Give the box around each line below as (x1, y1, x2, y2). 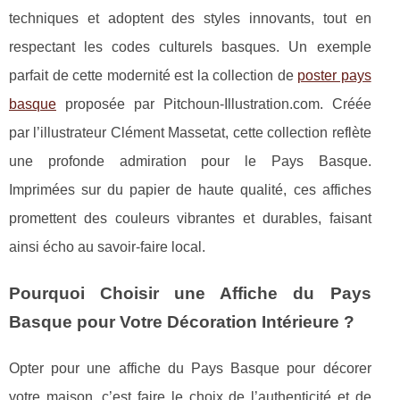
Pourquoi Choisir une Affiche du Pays (9, 283, 371, 303)
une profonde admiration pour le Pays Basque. (9, 153, 371, 169)
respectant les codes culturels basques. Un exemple (9, 38, 371, 54)
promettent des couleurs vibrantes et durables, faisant (9, 210, 371, 226)
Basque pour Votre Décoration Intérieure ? (9, 312, 354, 331)
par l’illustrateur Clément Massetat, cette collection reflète (9, 124, 371, 140)
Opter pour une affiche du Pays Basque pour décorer (9, 360, 371, 376)
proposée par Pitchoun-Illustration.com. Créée (56, 96, 371, 112)
